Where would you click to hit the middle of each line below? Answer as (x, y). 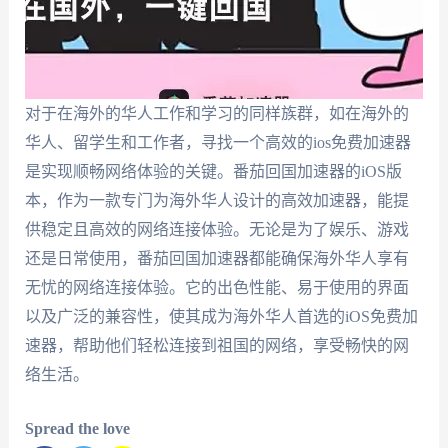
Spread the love (77, 429)
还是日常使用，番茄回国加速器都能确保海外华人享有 (216, 258)
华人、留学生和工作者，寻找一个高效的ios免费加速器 (217, 142)
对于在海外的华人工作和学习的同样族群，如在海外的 (216, 113)
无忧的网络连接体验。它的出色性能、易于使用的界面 (216, 287)
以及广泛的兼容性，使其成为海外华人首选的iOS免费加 (221, 316)
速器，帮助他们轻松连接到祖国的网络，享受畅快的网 (216, 345)
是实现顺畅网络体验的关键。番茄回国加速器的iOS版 (213, 171)
